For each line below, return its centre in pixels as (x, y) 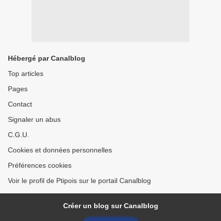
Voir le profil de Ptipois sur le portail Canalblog (79, 181)
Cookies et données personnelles (60, 150)
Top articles (26, 74)
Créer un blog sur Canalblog (110, 206)
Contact (20, 104)
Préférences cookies (40, 166)
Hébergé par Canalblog (47, 58)
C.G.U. (18, 135)
